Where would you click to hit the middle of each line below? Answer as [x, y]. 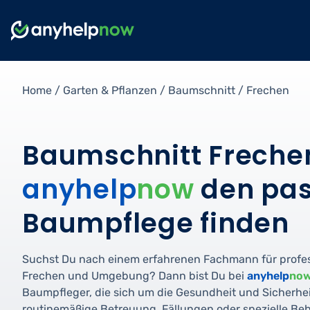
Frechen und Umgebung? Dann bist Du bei [135, 276]
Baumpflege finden [156, 224]
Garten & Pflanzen [110, 90]
